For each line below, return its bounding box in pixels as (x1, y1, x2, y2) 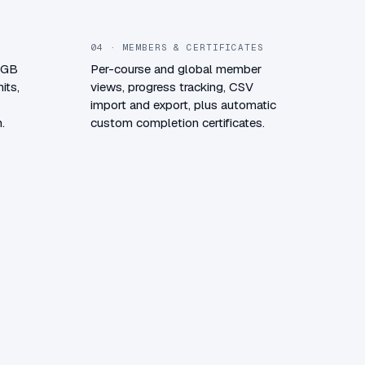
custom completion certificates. (90, 114, 265, 130)
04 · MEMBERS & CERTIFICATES (90, 41, 264, 53)
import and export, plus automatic (90, 96, 276, 112)
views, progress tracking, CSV (90, 78, 253, 95)
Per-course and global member (90, 60, 262, 77)
